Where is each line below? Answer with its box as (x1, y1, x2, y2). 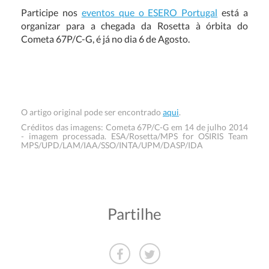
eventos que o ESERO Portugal (81, 7, 218, 18)
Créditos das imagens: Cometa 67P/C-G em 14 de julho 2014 (21, 122, 248, 132)
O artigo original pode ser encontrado (21, 107, 163, 117)
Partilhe (107, 204, 162, 223)
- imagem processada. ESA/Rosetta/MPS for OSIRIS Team (21, 131, 248, 141)
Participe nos (21, 7, 82, 18)
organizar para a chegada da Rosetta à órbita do (21, 20, 248, 31)
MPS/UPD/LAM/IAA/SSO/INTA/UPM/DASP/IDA (21, 140, 203, 150)
